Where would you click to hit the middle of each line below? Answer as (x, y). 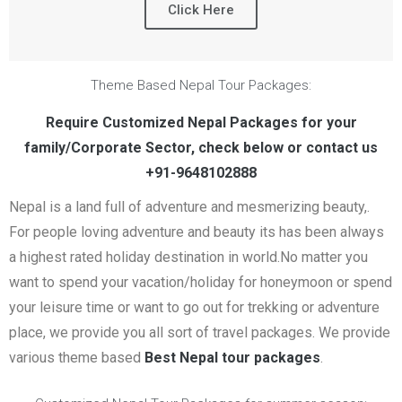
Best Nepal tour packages (232, 358)
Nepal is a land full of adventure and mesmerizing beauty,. (189, 207)
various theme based (77, 358)
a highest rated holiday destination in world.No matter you (188, 257)
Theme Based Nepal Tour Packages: (201, 85)
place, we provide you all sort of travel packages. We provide (200, 332)
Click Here (201, 10)
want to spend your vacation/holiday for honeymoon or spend (201, 282)
